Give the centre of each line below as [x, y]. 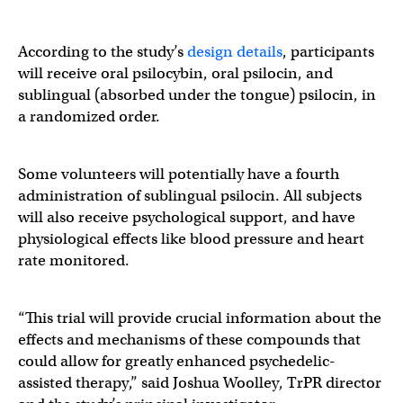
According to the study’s [103, 51]
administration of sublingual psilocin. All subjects [190, 195]
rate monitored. [74, 260]
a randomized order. [91, 116]
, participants [328, 51]
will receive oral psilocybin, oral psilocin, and [175, 73]
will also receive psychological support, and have [187, 217]
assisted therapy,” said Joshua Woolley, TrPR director [200, 382]
